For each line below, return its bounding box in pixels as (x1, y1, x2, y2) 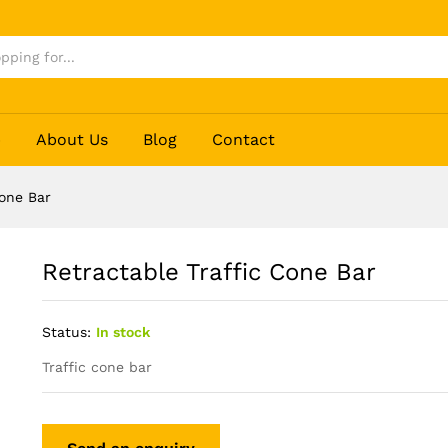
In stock (95, 324, 150, 341)
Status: (41, 324, 91, 341)
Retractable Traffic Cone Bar (41, 258, 376, 287)
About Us (36, 130, 109, 150)
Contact (212, 130, 276, 150)
